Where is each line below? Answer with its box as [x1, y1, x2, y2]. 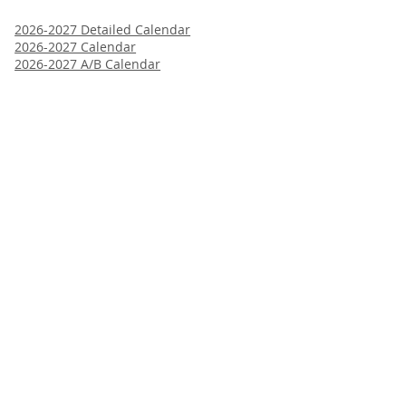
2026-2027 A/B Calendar [14, 55, 161, 73]
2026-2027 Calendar [14, 38, 137, 56]
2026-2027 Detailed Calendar [14, 21, 191, 39]
